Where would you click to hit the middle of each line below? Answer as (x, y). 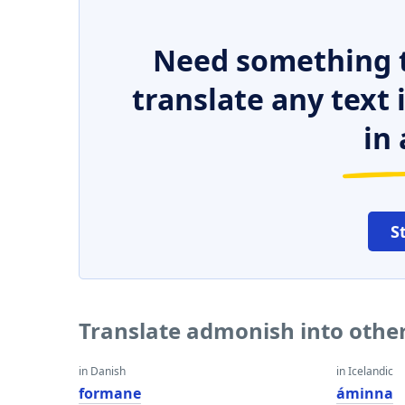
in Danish (102, 371)
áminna (365, 393)
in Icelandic (365, 371)
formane (110, 393)
